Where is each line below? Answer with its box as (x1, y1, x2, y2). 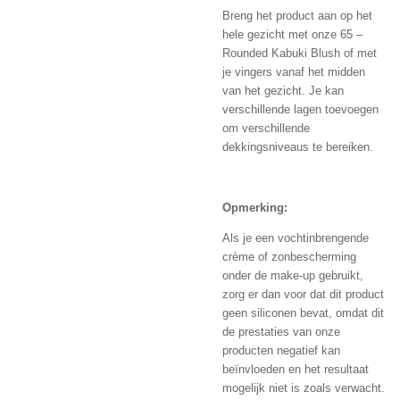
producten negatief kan (222, 344, 340, 358)
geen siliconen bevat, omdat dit (222, 306, 384, 321)
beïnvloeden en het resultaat (222, 362, 369, 377)
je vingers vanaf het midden (222, 65, 365, 79)
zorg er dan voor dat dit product (222, 287, 384, 302)
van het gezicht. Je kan (222, 84, 344, 98)
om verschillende (222, 121, 310, 136)
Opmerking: (222, 201, 287, 215)
